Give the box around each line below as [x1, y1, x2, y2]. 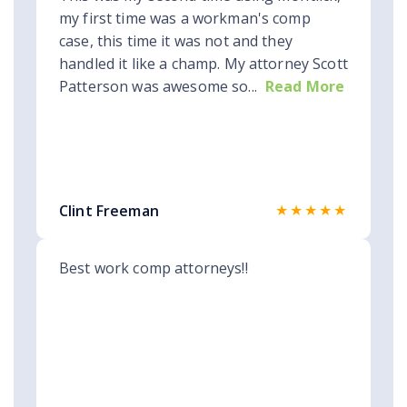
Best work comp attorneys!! [59, 258, 248, 279]
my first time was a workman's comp [59, 8, 311, 29]
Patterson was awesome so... [59, 76, 257, 97]
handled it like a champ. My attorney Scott [59, 54, 348, 74]
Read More [264, 76, 345, 97]
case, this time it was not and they [59, 31, 293, 52]
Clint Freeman [59, 201, 159, 222]
